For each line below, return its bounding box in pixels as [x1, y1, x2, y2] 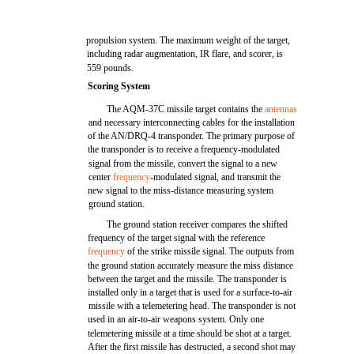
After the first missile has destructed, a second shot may [88, 341, 296, 352]
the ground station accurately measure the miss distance [88, 260, 294, 271]
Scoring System [88, 81, 151, 92]
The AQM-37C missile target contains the [107, 104, 265, 115]
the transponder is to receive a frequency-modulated [88, 144, 281, 155]
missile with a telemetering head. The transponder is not [88, 300, 296, 311]
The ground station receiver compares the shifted [107, 219, 288, 230]
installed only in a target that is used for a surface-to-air [88, 287, 293, 298]
